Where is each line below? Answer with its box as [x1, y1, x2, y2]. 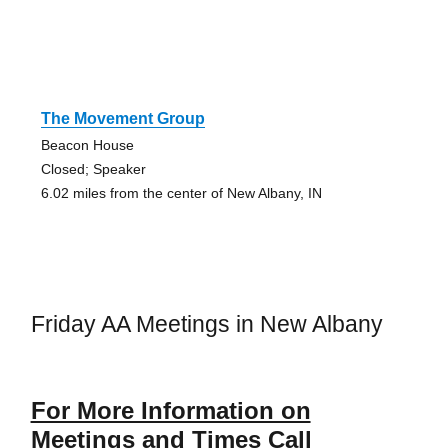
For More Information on [30, 397, 311, 425]
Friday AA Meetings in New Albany [30, 310, 383, 337]
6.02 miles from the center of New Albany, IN [40, 184, 322, 201]
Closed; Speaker [40, 160, 146, 177]
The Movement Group [40, 109, 205, 127]
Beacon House [40, 136, 134, 153]
